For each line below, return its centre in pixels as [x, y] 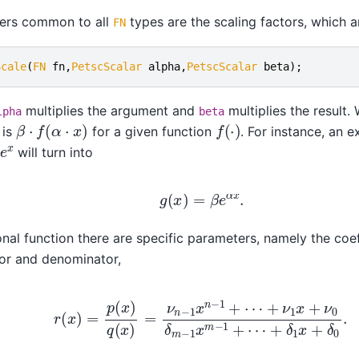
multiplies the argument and [110, 111]
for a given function [151, 132]
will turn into [54, 153]
